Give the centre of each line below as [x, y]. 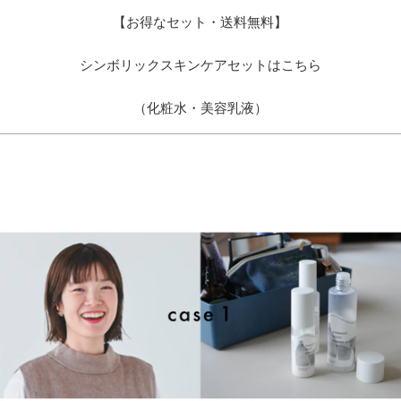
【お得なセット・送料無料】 [200, 22]
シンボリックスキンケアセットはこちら [200, 65]
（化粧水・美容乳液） [200, 108]
